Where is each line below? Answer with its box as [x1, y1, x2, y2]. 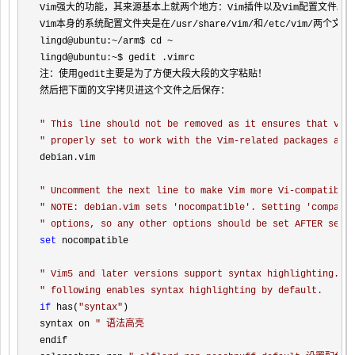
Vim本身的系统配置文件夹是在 [40, 19, 170, 30]
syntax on [40, 319, 95, 330]
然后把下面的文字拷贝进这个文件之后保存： [40, 86, 230, 97]
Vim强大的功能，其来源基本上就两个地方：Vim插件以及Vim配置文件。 [40, 2, 346, 13]
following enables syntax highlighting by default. [45, 285, 323, 296]
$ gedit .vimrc [117, 52, 195, 63]
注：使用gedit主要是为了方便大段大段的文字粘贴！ [40, 69, 267, 80]
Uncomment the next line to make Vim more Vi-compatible [45, 185, 350, 197]
